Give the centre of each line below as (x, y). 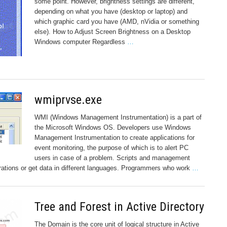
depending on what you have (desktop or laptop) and (111, 12)
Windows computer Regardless (81, 42)
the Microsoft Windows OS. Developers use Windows (113, 127)
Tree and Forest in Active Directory (119, 206)
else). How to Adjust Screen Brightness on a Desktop (112, 32)
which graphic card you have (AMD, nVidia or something (117, 22)
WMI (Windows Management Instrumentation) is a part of (118, 117)
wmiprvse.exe (68, 100)
